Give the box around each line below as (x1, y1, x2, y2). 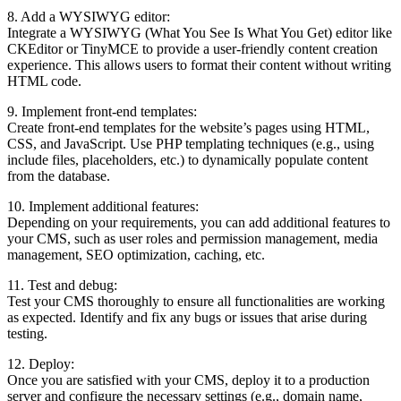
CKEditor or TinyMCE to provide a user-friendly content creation (7, 40, 378, 56)
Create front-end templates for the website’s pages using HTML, (7, 119, 370, 135)
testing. (7, 325, 47, 341)
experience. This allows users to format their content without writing (7, 56, 391, 73)
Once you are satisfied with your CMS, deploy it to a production (7, 371, 370, 388)
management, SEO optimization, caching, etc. (7, 246, 265, 262)
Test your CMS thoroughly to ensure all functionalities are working (7, 293, 385, 309)
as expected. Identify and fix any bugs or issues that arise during (7, 309, 367, 325)
